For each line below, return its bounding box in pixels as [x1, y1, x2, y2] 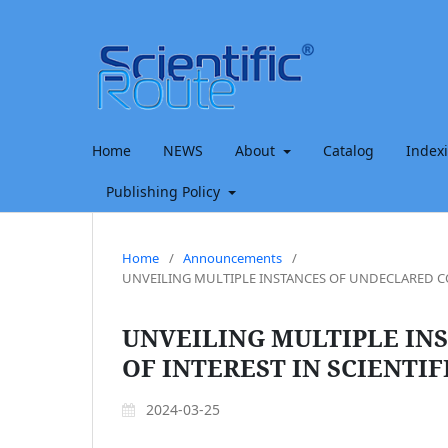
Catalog [322, 140, 374, 160]
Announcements [183, 248, 282, 267]
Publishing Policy [106, 181, 224, 201]
